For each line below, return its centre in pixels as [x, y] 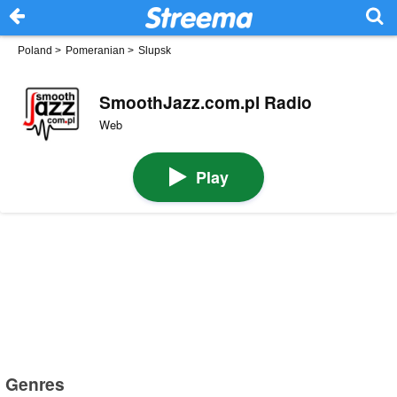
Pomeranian [95, 51]
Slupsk [155, 51]
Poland [35, 51]
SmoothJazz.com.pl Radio [205, 101]
